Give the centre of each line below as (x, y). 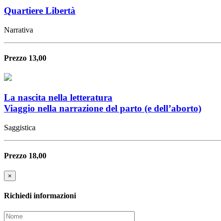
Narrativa (18, 30)
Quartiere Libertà (40, 10)
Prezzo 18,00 (25, 155)
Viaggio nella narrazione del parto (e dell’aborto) (103, 108)
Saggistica (20, 127)
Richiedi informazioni (40, 196)
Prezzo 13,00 (25, 58)
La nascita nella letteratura (58, 97)
